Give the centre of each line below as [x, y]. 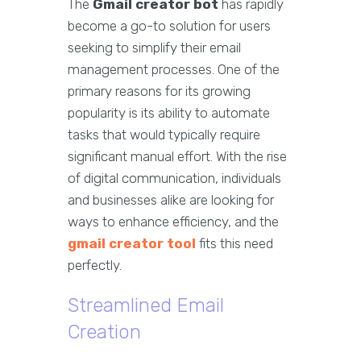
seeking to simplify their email [154, 48]
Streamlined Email [146, 305]
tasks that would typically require [164, 135]
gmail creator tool [132, 243]
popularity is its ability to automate [169, 113]
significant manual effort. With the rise [177, 156]
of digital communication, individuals [174, 178]
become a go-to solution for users [169, 26]
